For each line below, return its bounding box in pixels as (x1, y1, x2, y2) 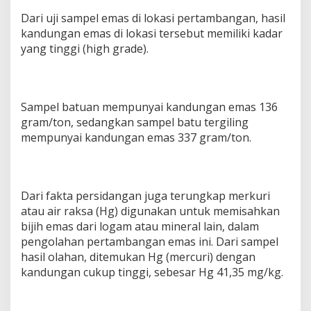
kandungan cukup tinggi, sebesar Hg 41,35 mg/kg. (21, 264, 283, 280)
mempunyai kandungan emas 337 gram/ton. (21, 130, 251, 146)
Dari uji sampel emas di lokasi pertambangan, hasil (21, 10, 285, 26)
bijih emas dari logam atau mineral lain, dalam (21, 219, 259, 235)
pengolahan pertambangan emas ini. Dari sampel (21, 234, 278, 250)
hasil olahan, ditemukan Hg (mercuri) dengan (21, 249, 255, 265)
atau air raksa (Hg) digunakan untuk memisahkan (21, 203, 280, 219)
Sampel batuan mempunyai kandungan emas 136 (21, 99, 278, 115)
